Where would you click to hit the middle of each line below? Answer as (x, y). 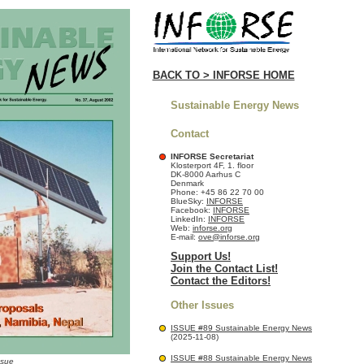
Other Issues (202, 305)
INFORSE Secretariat (212, 156)
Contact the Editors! (221, 281)
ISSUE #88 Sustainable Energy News (241, 358)
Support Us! (201, 256)
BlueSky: (188, 201)
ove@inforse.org (229, 237)
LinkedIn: (189, 219)
